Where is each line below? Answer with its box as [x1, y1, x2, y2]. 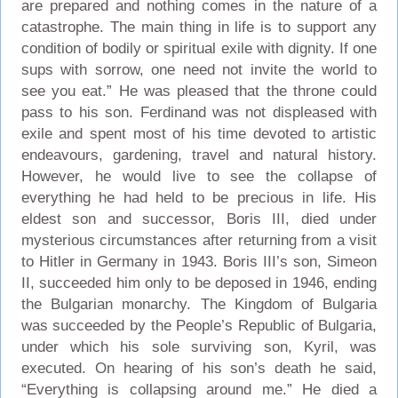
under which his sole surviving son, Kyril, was [20, 338, 378, 355]
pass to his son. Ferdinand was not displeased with [20, 103, 378, 121]
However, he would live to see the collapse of [20, 167, 378, 185]
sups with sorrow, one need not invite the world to [20, 60, 378, 78]
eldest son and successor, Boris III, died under [20, 210, 378, 227]
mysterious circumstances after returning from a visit [20, 231, 378, 249]
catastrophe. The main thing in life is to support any [20, 18, 378, 36]
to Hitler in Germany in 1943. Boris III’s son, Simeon [20, 252, 378, 270]
